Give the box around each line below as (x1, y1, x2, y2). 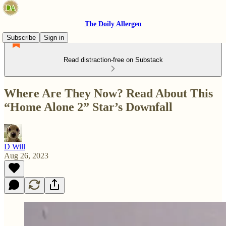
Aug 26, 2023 (4, 151, 48, 160)
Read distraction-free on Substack (63, 56, 163, 64)
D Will (4, 142, 25, 151)
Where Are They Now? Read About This (4, 86, 213, 100)
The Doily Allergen (84, 20, 142, 28)
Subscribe (7, 34, 36, 41)
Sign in (44, 34, 64, 41)
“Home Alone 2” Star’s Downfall (4, 100, 173, 114)
